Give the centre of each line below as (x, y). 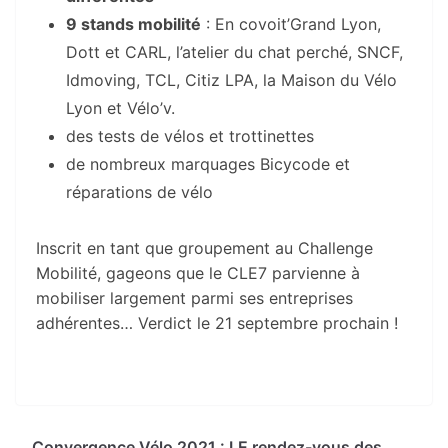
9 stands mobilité (133, 23)
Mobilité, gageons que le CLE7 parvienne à (198, 272)
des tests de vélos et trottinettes (190, 135)
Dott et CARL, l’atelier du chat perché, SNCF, (234, 51)
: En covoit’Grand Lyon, (291, 23)
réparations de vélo (139, 191)
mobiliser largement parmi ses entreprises (194, 297)
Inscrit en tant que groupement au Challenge (204, 247)
